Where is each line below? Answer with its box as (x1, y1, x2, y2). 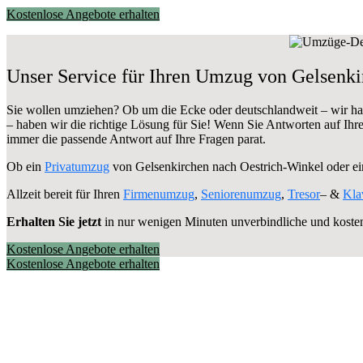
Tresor (288, 187, 320, 202)
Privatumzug (45, 160, 109, 174)
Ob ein (6, 160, 45, 174)
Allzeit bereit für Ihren (6, 187, 123, 202)
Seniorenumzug (201, 187, 281, 202)
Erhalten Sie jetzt (6, 215, 101, 229)
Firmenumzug (123, 187, 194, 202)
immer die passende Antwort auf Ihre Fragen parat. (6, 132, 266, 147)
